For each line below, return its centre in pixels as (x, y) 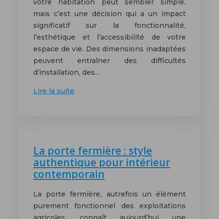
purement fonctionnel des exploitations (109, 206)
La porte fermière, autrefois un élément (109, 194)
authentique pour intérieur (102, 162)
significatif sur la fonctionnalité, (109, 26)
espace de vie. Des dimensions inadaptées (109, 49)
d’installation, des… (67, 73)
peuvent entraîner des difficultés (109, 61)
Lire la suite (54, 91)
